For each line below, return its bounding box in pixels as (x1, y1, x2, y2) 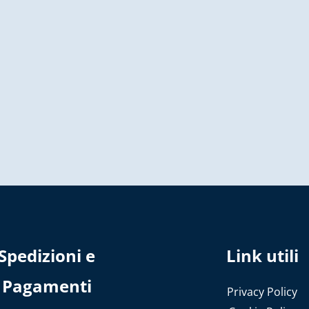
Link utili (226, 243, 299, 267)
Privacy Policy (227, 283, 298, 299)
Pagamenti (1, 274, 92, 297)
